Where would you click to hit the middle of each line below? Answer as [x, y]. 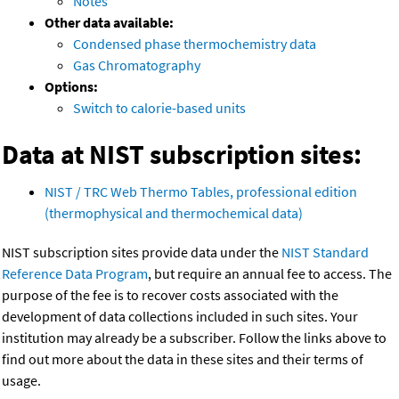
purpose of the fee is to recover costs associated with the [170, 295]
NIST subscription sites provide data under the [142, 252]
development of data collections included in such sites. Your [180, 317]
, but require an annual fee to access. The [270, 274]
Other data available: [109, 23]
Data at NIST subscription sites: [182, 155]
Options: [71, 87]
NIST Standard [325, 252]
